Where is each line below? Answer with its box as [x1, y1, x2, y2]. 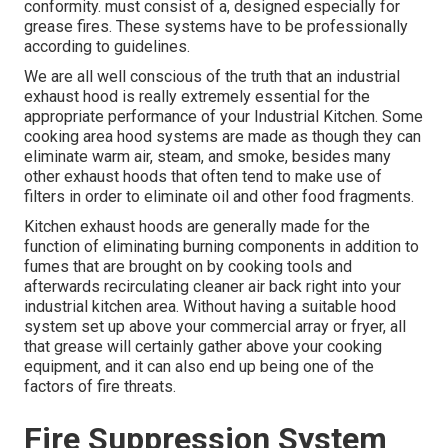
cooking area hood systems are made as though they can [24, 127, 421, 147]
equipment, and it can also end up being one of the [24, 357, 374, 377]
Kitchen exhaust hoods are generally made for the [24, 217, 370, 237]
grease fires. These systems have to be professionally [24, 17, 408, 37]
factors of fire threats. [24, 377, 176, 397]
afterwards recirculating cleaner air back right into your [24, 277, 401, 297]
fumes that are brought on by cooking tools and [24, 257, 352, 277]
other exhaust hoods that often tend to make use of [24, 167, 382, 187]
